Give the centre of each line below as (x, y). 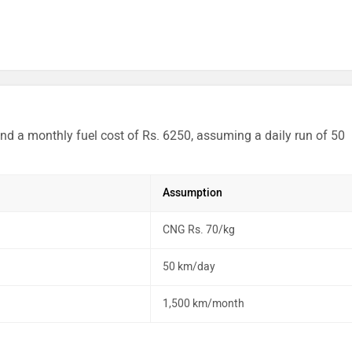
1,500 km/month (203, 304)
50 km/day (189, 267)
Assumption (192, 193)
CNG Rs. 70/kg (199, 230)
